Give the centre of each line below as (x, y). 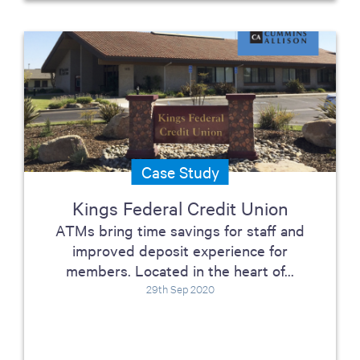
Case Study (180, 172)
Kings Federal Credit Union (180, 208)
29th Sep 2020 (180, 288)
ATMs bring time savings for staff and (180, 230)
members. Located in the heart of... (180, 270)
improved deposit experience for (180, 250)
